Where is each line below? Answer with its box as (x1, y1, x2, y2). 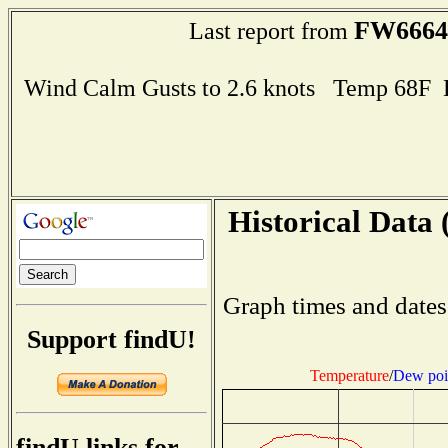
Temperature (309, 366, 389, 384)
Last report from (189, 17, 354, 44)
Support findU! (27, 324, 196, 354)
